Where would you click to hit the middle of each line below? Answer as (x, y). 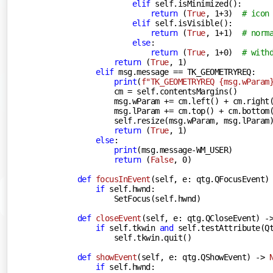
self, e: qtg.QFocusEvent (210, 179)
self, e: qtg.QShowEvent (194, 257)
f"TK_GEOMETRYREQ (180, 81)
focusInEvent (123, 179)
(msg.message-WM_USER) (185, 150)
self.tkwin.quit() (125, 237)
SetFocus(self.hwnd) (130, 198)
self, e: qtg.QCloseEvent (201, 218)
